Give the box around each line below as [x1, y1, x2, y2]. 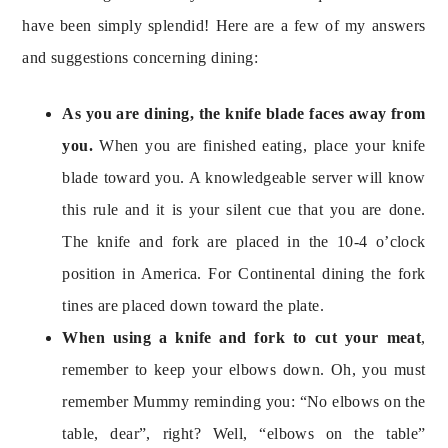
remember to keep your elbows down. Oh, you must [62, 360, 426, 378]
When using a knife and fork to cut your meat [62, 328, 422, 346]
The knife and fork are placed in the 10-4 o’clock [62, 232, 426, 250]
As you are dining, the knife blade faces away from [62, 104, 426, 122]
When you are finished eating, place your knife [99, 136, 426, 154]
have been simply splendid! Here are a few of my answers [22, 16, 426, 34]
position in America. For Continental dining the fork [62, 264, 426, 282]
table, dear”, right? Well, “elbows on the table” [62, 424, 426, 442]
